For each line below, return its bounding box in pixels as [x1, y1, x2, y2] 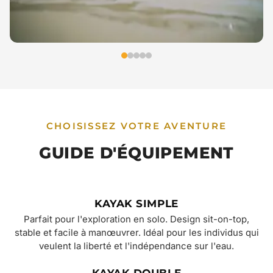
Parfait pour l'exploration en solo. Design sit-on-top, [24, 214, 249, 225]
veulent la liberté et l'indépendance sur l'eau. [39, 241, 234, 252]
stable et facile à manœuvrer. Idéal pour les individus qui [14, 227, 259, 239]
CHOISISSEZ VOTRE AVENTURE [46, 120, 227, 132]
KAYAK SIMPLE [94, 197, 179, 210]
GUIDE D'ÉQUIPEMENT [38, 143, 235, 163]
